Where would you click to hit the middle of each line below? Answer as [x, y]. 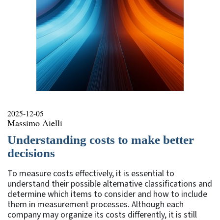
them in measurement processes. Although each [96, 204]
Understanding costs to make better [101, 139]
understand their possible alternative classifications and [110, 184]
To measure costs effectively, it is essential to [91, 173]
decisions [31, 153]
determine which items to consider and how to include [107, 194]
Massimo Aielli [35, 123]
